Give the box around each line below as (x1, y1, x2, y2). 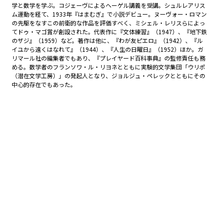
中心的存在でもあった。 (12, 80, 76, 88)
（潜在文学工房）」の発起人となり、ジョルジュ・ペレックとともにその (12, 71, 205, 80)
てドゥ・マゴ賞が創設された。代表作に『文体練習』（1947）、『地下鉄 (12, 27, 207, 36)
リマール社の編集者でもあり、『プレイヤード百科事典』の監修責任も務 (12, 54, 205, 62)
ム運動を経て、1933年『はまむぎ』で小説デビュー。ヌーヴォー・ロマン (12, 10, 207, 18)
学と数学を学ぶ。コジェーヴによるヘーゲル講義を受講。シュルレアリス (12, 1, 205, 9)
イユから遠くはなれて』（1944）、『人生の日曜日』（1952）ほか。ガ (12, 45, 203, 53)
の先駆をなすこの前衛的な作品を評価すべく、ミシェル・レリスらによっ (12, 19, 205, 27)
